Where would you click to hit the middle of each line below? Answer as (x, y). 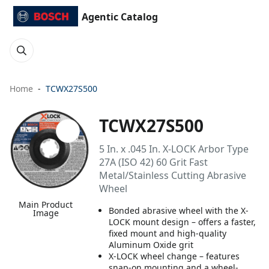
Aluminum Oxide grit (151, 245)
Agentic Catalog (120, 17)
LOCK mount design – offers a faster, (183, 222)
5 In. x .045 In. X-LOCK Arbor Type (174, 149)
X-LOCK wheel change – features (174, 256)
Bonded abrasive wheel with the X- (179, 210)
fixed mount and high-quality (168, 233)
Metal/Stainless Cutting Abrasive (173, 175)
